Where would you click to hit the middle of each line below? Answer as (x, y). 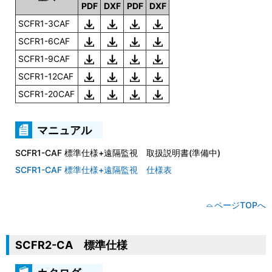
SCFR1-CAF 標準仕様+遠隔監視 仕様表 (93, 170)
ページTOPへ (240, 205)
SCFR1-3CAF (44, 23)
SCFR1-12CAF (46, 76)
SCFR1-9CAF (44, 59)
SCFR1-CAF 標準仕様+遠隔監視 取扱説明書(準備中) (118, 153)
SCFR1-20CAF (47, 94)
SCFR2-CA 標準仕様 (71, 245)
